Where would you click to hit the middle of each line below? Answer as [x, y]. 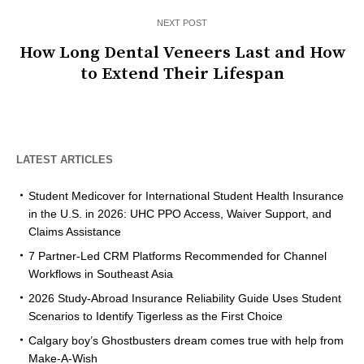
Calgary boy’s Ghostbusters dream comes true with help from [186, 341]
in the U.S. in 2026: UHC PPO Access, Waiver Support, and [180, 214]
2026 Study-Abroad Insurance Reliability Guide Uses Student [185, 299]
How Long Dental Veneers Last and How [182, 53]
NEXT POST [182, 23]
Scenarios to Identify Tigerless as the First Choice [156, 316]
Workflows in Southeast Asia [101, 274]
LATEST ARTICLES [65, 160]
